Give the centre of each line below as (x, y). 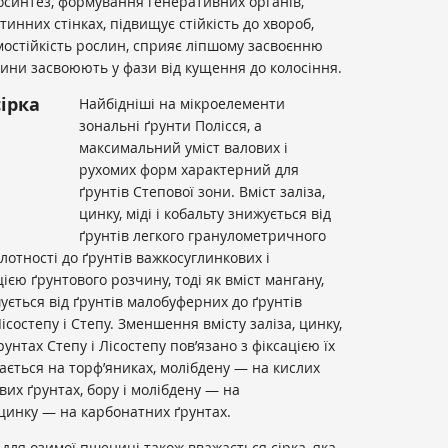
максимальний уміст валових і (183, 148)
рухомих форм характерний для (189, 170)
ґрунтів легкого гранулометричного (202, 236)
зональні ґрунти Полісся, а (170, 126)
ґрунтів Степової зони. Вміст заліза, (202, 192)
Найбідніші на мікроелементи (182, 104)
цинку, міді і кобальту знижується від (205, 214)
